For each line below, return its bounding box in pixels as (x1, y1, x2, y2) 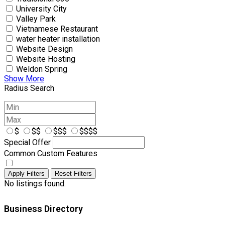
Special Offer (4, 137, 51, 147)
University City (16, 4, 67, 14)
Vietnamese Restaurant (16, 24, 98, 34)
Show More (4, 73, 44, 83)
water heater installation (16, 34, 100, 44)
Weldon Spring (16, 64, 67, 74)
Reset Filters (55, 169, 92, 177)
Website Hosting (16, 54, 75, 64)
